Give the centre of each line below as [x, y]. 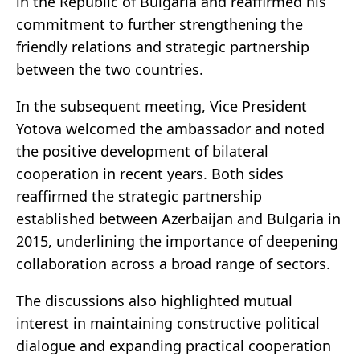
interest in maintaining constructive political [168, 323]
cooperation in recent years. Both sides [150, 174]
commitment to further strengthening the [160, 25]
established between [89, 219]
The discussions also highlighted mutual [154, 301]
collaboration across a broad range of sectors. [173, 264]
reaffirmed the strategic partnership [139, 196]
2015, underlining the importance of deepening [177, 241]
